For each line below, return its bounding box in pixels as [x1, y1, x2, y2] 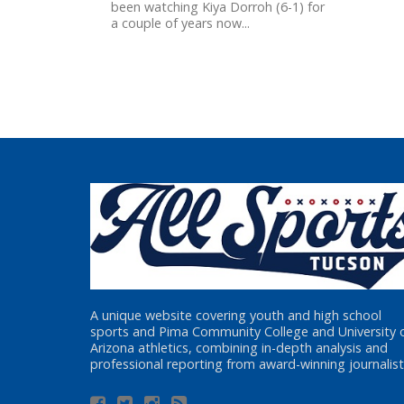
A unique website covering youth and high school [90, 307, 381, 325]
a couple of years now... [111, 14, 251, 32]
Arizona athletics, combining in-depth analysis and [90, 339, 388, 357]
